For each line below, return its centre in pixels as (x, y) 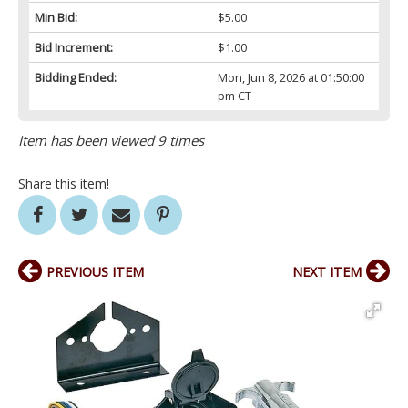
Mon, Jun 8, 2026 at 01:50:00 (291, 78)
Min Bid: (56, 18)
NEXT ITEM (327, 272)
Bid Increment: (74, 48)
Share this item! (64, 184)
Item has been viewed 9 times (111, 141)
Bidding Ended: (76, 78)
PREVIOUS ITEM (95, 272)
